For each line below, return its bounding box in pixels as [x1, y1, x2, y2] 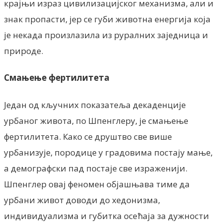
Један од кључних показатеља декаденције [4, 99, 186, 111]
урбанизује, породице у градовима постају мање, [4, 147, 213, 158]
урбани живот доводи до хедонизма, [4, 194, 160, 206]
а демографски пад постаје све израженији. [4, 163, 187, 174]
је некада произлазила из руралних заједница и [4, 29, 208, 41]
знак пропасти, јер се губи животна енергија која [4, 13, 211, 25]
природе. [4, 45, 43, 56]
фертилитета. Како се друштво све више [4, 131, 172, 142]
